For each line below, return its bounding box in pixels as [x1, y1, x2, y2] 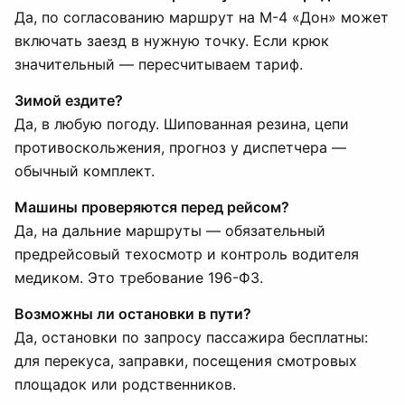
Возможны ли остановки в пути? [14, 305, 251, 323]
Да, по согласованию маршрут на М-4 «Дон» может [14, 8, 389, 26]
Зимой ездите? [14, 91, 123, 109]
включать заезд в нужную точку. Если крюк [14, 32, 329, 50]
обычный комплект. [14, 162, 155, 180]
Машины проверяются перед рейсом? [14, 198, 289, 216]
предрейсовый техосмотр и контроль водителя [14, 245, 359, 263]
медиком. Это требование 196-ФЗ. [14, 268, 263, 287]
